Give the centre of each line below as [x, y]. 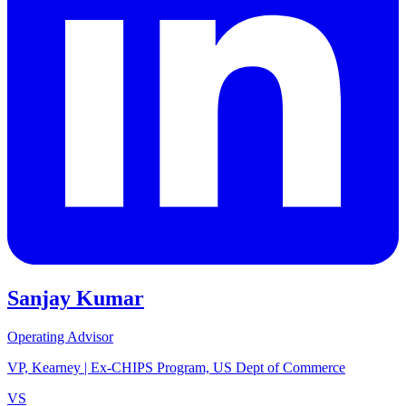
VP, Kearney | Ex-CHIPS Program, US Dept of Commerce [176, 368]
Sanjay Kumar [76, 299]
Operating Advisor [60, 337]
